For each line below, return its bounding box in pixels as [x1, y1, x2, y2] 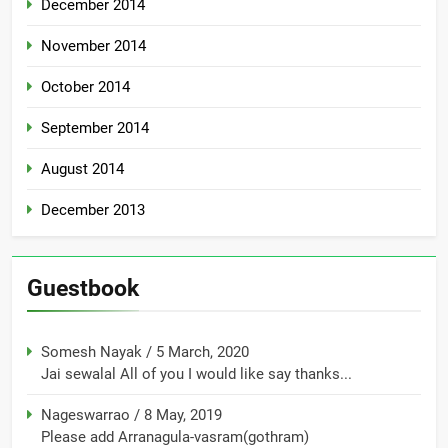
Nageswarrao [41, 406, 130, 425]
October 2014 [41, 78, 130, 97]
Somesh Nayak [41, 343, 142, 362]
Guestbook [27, 274, 139, 303]
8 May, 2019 [144, 406, 222, 425]
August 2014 [41, 160, 124, 179]
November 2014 [41, 37, 146, 56]
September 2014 [41, 119, 149, 138]
